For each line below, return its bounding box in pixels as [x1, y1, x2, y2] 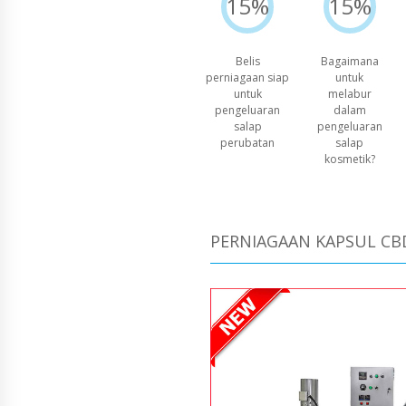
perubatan [220, 135, 275, 151]
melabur [327, 86, 372, 102]
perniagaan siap [206, 70, 290, 86]
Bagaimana [320, 53, 379, 70]
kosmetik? [324, 151, 375, 168]
